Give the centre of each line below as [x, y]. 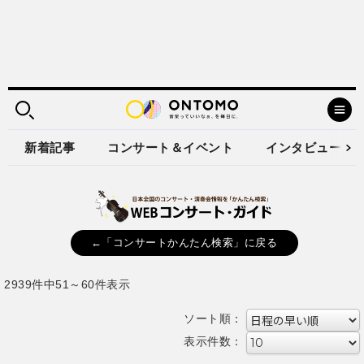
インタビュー [303, 147]
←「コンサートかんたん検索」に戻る [184, 243]
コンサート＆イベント [170, 147]
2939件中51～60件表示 [67, 284]
